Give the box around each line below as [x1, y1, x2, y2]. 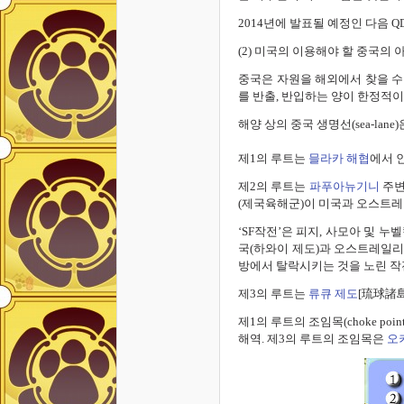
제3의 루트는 [238, 286, 308, 300]
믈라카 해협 [306, 151, 370, 165]
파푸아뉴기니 [308, 179, 380, 193]
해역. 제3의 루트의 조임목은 [238, 331, 387, 345]
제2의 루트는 [238, 179, 309, 193]
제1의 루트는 [238, 151, 306, 165]
